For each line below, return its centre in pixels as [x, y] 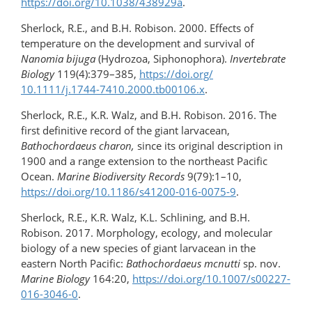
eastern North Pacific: [73, 264]
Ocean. [39, 177]
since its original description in [209, 146]
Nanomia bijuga [58, 59]
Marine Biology [55, 279]
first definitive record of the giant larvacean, [125, 131]
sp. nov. [260, 264]
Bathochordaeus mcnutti [183, 264]
